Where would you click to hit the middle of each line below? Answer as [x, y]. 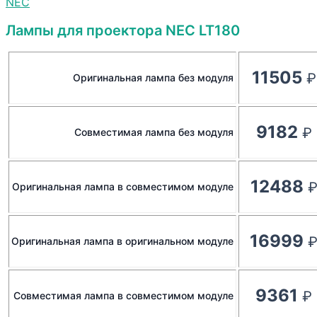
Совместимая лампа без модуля [154, 132]
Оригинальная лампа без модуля [153, 78]
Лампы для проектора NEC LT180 [123, 31]
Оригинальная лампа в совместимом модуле [123, 187]
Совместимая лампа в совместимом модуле [123, 296]
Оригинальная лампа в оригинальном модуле [122, 241]
